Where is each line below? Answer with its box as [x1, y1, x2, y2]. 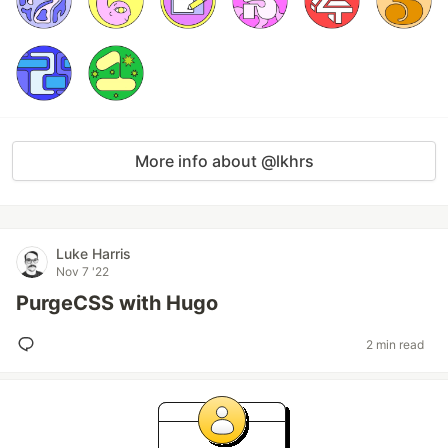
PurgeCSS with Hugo [16, 291, 218, 315]
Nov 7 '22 [56, 264, 109, 279]
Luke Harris [56, 245, 131, 262]
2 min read [366, 336, 424, 352]
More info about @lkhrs [134, 151, 314, 171]
